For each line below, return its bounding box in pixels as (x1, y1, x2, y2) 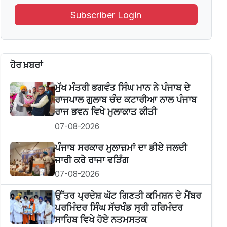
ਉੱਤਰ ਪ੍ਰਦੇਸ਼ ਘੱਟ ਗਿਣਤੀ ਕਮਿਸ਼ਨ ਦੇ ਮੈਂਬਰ (54, 190, 201, 201)
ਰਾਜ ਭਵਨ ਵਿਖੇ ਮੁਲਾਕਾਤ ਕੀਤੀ (54, 106, 157, 118)
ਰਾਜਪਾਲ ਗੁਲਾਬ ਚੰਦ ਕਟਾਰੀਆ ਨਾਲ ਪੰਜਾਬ (54, 94, 197, 105)
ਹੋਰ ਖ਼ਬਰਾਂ (10, 60, 43, 71)
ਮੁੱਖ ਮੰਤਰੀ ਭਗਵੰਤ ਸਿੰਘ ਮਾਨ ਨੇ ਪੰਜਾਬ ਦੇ (54, 82, 190, 93)
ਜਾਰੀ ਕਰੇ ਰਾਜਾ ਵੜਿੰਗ (54, 154, 129, 165)
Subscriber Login (70, 9, 142, 20)
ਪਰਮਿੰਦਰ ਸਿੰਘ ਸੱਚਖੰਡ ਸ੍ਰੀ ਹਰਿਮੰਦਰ (54, 202, 183, 213)
